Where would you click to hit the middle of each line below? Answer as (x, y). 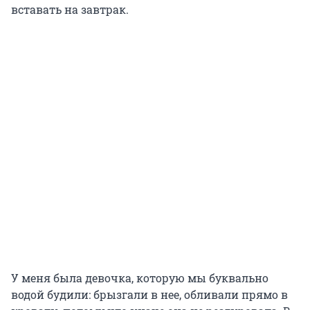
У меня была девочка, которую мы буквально (140, 278)
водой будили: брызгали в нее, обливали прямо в (149, 295)
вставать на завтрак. (70, 10)
